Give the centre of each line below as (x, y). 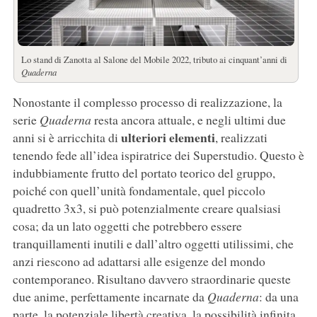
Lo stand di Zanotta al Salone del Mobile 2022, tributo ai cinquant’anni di (154, 60)
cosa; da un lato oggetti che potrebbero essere (127, 226)
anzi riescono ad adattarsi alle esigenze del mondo (139, 261)
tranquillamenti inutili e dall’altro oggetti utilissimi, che (153, 244)
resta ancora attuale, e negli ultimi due (188, 120)
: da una (278, 297)
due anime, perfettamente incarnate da (110, 297)
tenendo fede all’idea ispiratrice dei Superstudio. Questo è (158, 155)
